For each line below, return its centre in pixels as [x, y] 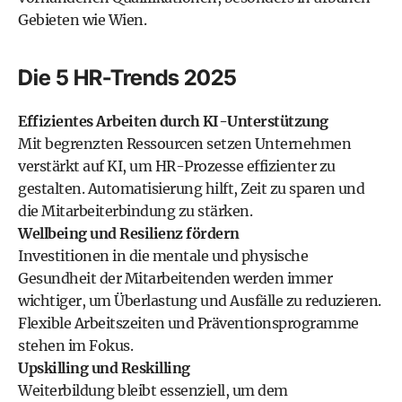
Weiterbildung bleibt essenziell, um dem [153, 390]
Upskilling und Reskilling [104, 368]
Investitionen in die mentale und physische [163, 256]
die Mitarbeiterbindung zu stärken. [135, 211]
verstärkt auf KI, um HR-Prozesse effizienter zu [177, 166]
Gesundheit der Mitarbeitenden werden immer [175, 278]
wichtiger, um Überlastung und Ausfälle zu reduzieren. [200, 301]
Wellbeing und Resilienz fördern [129, 233]
